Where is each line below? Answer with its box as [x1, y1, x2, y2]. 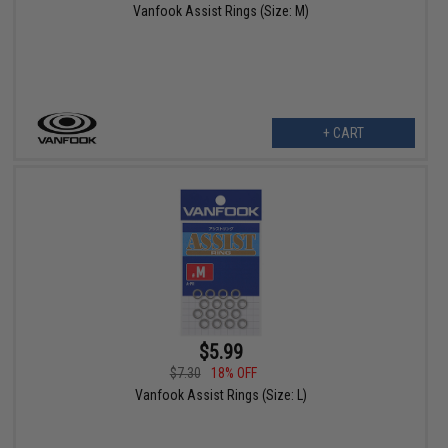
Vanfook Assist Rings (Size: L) [134, 387, 307, 404]
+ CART [322, 125, 364, 142]
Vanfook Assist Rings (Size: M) [132, 3, 309, 20]
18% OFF [210, 365, 257, 382]
